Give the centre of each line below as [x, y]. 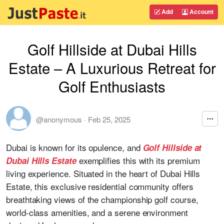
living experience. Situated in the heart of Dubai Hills [103, 173]
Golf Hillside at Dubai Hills [112, 49]
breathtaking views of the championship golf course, [102, 199]
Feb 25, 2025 [109, 119]
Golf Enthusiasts [112, 86]
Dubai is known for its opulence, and [73, 147]
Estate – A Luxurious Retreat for [112, 67]
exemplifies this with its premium [138, 160]
